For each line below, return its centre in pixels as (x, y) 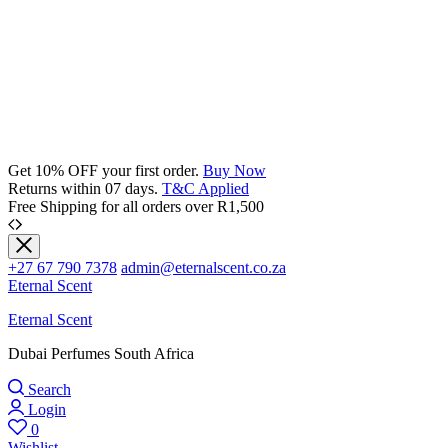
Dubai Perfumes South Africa (101, 353)
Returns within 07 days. (85, 188)
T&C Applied (205, 188)
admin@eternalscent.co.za (203, 267)
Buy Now (234, 170)
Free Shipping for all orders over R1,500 (136, 206)
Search (49, 389)
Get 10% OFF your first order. (105, 170)
